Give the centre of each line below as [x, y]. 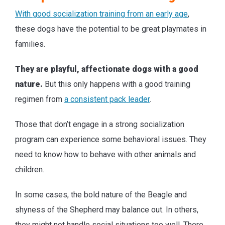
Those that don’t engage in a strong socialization [100, 125]
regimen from [40, 99]
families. [30, 44]
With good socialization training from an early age [101, 14]
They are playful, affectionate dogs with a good [107, 69]
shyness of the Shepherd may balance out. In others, [107, 210]
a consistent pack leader [107, 99]
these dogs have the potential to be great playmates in [111, 29]
